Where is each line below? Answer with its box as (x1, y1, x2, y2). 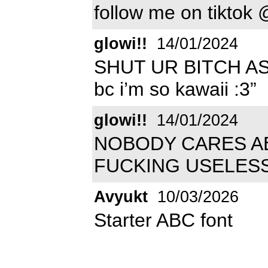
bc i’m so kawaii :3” (94, 78, 257, 100)
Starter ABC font (94, 209, 233, 231)
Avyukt (94, 187, 148, 206)
